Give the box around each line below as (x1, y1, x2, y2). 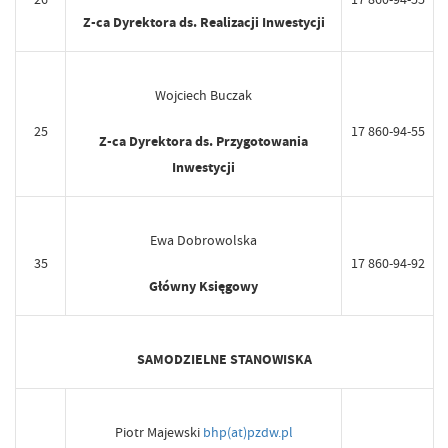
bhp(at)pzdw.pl (202, 423, 293, 442)
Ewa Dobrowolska (150, 231, 257, 250)
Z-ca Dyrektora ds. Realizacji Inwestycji (82, 13, 325, 33)
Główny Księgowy (149, 277, 258, 297)
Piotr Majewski (114, 423, 203, 442)
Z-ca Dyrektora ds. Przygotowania (99, 132, 308, 152)
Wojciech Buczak (155, 86, 252, 105)
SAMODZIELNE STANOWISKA (137, 350, 312, 370)
